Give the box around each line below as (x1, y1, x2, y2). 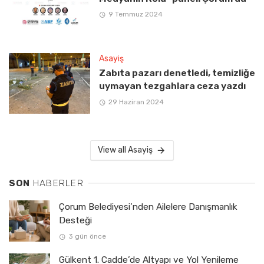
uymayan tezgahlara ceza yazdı (98, 80, 246, 92)
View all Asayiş (98, 144, 153, 155)
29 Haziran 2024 (108, 97, 164, 106)
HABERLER (32, 177, 84, 189)
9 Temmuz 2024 (108, 10, 163, 19)
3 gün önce (68, 232, 106, 241)
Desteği (59, 214, 92, 226)
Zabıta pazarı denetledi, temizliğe (98, 67, 255, 79)
